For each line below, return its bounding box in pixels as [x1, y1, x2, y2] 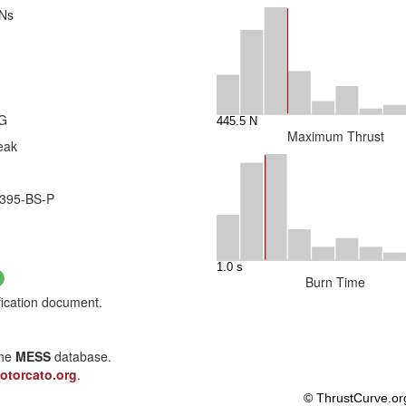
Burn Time [305, 272, 366, 291]
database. [51, 347, 111, 365]
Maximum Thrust [286, 126, 384, 145]
